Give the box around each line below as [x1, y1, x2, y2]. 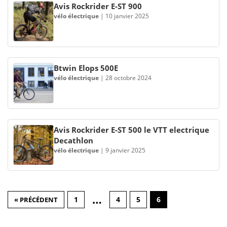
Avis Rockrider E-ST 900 [54, 1, 142, 11]
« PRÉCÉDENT [14, 195, 58, 204]
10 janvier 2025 [105, 12, 149, 20]
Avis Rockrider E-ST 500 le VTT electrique [54, 125, 209, 135]
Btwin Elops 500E [54, 63, 118, 73]
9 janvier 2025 [105, 146, 145, 155]
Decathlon [54, 135, 93, 145]
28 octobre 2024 [105, 73, 152, 82]
